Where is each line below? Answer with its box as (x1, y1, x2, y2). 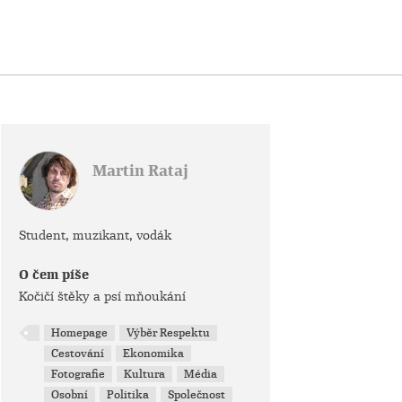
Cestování (51, 346, 105, 361)
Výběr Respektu (127, 326, 211, 340)
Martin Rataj (92, 162, 188, 180)
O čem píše (19, 267, 89, 283)
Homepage (51, 326, 109, 340)
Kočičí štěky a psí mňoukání (19, 288, 186, 304)
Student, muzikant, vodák (19, 227, 171, 243)
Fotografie (51, 367, 106, 381)
